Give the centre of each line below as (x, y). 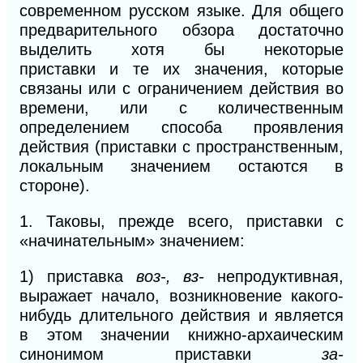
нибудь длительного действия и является (181, 315)
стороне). (55, 185)
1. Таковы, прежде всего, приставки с (181, 221)
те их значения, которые (238, 68)
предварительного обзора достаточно (181, 30)
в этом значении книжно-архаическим (181, 334)
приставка (91, 276)
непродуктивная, (280, 276)
